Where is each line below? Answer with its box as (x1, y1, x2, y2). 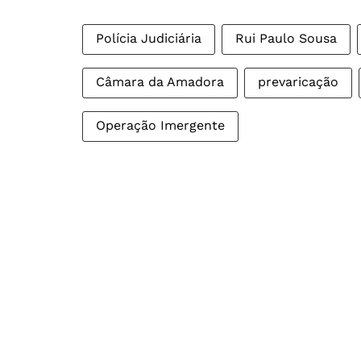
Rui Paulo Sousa (235, 31, 337, 47)
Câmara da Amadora (96, 74, 224, 90)
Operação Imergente (96, 118, 225, 134)
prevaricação (258, 74, 338, 90)
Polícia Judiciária (96, 31, 201, 47)
